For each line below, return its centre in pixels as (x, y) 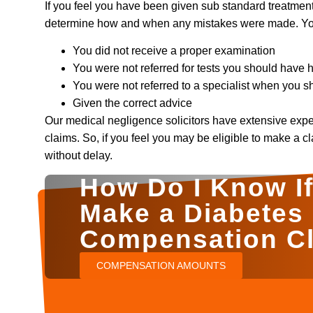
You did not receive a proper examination (174, 51)
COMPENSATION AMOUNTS (161, 265)
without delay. (79, 156)
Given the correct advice (132, 103)
